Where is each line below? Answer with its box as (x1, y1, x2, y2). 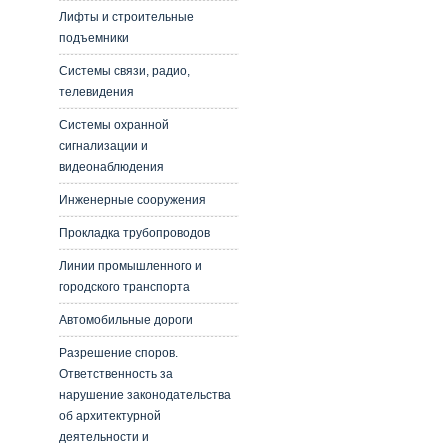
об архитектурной (58, 409, 161, 423)
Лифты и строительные (58, 10, 194, 24)
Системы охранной (58, 118, 169, 132)
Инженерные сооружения (58, 193, 206, 207)
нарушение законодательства (58, 388, 231, 402)
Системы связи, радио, (58, 64, 190, 78)
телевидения (58, 85, 134, 99)
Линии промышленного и (58, 259, 202, 273)
